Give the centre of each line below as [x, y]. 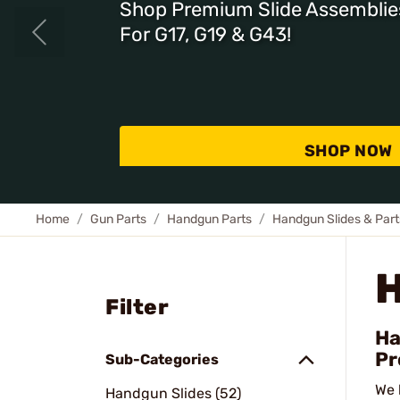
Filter [137, 307]
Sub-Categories [162, 359]
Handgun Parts [209, 219]
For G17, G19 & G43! [205, 34]
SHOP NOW [348, 151]
